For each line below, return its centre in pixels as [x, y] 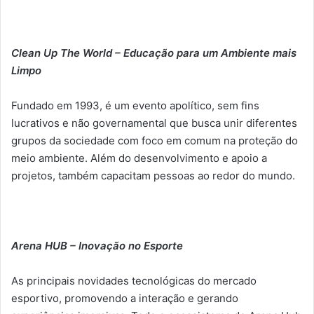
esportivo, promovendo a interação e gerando [125, 298]
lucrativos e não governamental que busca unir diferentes [154, 123]
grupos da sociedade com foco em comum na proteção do [155, 140]
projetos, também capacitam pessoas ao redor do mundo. [153, 175]
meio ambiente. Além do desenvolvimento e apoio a [139, 158]
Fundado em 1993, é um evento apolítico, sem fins [135, 105]
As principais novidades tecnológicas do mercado [134, 280]
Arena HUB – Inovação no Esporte [97, 245]
